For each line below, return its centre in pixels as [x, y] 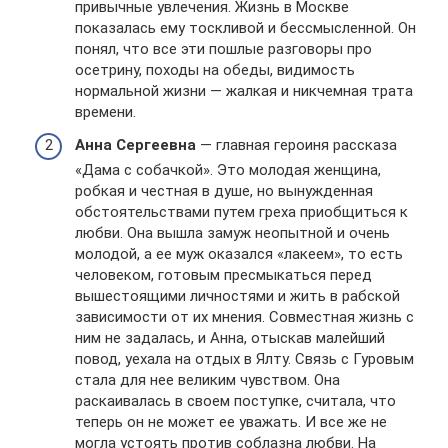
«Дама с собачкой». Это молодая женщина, [228, 170]
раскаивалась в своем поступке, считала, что [235, 401]
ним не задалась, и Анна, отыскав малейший [230, 338]
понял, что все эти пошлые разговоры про [223, 48]
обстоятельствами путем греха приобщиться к [241, 212]
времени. [105, 111]
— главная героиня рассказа [296, 145]
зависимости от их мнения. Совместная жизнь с [244, 317]
